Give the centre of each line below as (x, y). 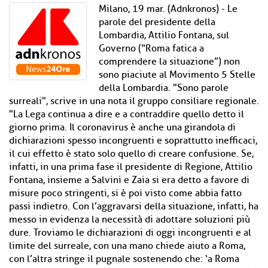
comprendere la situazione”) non (169, 62)
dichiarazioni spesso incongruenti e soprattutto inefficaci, (133, 141)
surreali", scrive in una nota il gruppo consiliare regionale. (134, 101)
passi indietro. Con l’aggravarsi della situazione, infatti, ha (134, 206)
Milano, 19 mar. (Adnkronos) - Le (168, 9)
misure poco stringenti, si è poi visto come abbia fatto (125, 193)
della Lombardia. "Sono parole (164, 88)
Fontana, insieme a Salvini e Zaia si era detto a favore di (129, 180)
